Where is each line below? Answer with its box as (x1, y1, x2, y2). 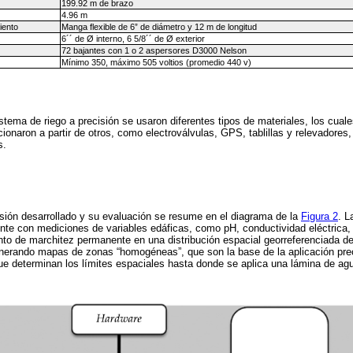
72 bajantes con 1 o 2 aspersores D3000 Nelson (61, 45, 247, 55)
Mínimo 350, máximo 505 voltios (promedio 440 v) (61, 57, 251, 67)
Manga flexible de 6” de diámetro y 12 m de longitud (61, 21, 257, 32)
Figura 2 (301, 210, 338, 222)
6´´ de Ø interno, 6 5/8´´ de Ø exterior (61, 33, 205, 43)
